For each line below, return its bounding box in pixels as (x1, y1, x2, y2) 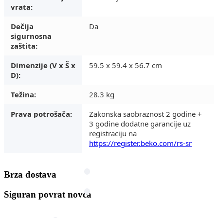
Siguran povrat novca (4, 189, 91, 200)
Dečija (11, 21, 34, 31)
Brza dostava (4, 169, 56, 180)
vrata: (11, 1, 33, 12)
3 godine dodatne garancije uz (89, 118, 191, 128)
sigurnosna (11, 31, 52, 41)
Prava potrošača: (11, 109, 72, 119)
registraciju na (89, 128, 137, 138)
